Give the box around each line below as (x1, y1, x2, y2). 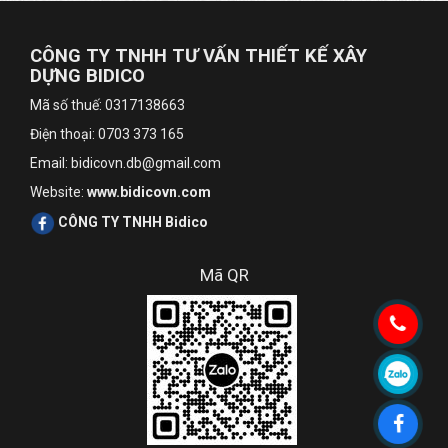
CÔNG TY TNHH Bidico (58, 214, 208, 231)
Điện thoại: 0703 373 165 (30, 126, 184, 142)
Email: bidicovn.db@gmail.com (30, 155, 221, 171)
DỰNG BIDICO (30, 65, 145, 87)
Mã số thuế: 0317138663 (30, 97, 185, 113)
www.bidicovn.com (87, 184, 211, 200)
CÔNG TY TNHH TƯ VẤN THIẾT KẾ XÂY (30, 45, 367, 67)
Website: (30, 184, 87, 200)
